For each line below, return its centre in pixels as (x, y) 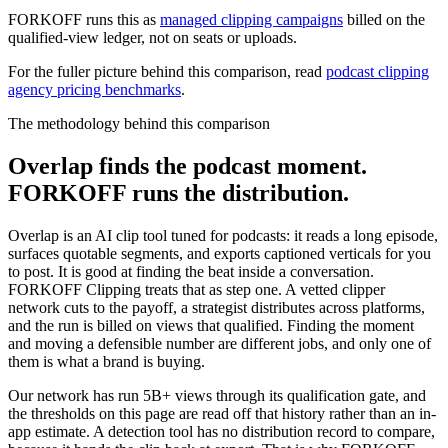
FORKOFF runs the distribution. (178, 192)
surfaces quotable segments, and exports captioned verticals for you (219, 253)
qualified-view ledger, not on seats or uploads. (152, 38)
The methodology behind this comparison (139, 124)
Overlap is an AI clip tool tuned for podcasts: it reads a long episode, (223, 235)
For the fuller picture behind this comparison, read (165, 72)
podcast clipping (377, 72)
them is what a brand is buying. (106, 361)
